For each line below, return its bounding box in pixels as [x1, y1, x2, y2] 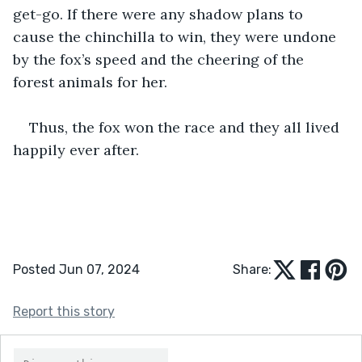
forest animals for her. [13, 72, 171, 91]
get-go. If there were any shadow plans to [13, 4, 307, 23]
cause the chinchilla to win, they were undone [13, 27, 340, 46]
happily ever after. [13, 140, 139, 159]
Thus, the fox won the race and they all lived [29, 117, 343, 137]
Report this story [13, 303, 115, 319]
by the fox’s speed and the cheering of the [13, 49, 308, 69]
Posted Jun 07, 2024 [13, 261, 140, 277]
